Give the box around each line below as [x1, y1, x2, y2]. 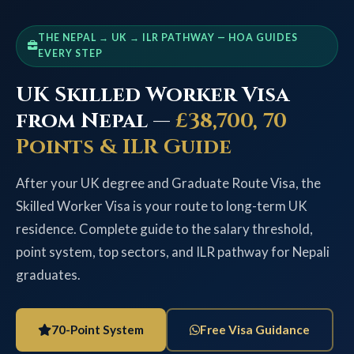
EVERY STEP [38, 47, 104, 60]
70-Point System [51, 322, 144, 337]
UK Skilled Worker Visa [16, 80, 289, 109]
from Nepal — [16, 106, 175, 135]
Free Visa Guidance [200, 322, 310, 337]
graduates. [16, 266, 81, 284]
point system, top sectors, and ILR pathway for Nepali [16, 243, 330, 261]
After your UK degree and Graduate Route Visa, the [16, 175, 321, 192]
